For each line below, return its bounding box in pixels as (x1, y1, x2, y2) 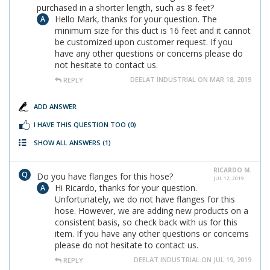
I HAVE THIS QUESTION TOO (34, 120, 128, 129)
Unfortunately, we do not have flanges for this (55, 193, 235, 205)
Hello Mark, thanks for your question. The (55, 13, 217, 25)
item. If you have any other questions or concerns (55, 228, 249, 239)
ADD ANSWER (34, 102, 77, 111)
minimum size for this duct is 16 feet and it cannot (55, 25, 251, 36)
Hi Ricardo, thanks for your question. (55, 182, 197, 193)
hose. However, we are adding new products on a (55, 205, 248, 216)
